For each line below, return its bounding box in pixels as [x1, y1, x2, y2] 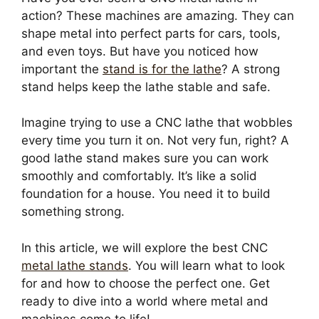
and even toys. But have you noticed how [21, 43, 258, 58]
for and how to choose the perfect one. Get [21, 276, 270, 291]
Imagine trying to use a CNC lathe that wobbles [21, 115, 293, 130]
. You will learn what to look [128, 258, 285, 273]
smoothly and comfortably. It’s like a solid [21, 169, 257, 183]
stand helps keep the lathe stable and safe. [21, 79, 271, 94]
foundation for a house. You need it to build [21, 187, 271, 201]
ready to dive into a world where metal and [21, 293, 268, 308]
